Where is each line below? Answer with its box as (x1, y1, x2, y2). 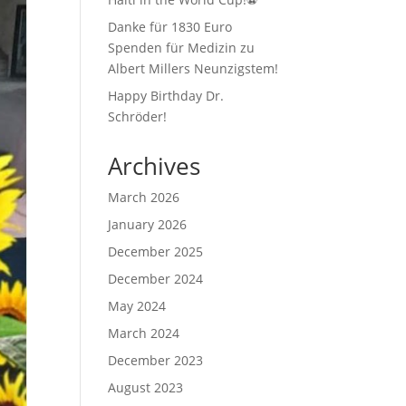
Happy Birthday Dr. (108, 87, 225, 104)
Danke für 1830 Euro (108, 18, 233, 35)
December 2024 (108, 270, 204, 287)
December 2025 (108, 243, 204, 260)
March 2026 (108, 188, 180, 206)
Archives (108, 150, 201, 182)
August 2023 (108, 379, 184, 396)
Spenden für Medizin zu (108, 39, 256, 56)
